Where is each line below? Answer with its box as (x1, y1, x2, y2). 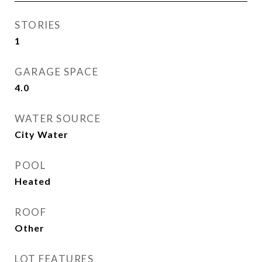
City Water (15, 129, 68, 140)
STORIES (15, 19, 61, 31)
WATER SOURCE (15, 112, 101, 125)
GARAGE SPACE (15, 65, 98, 78)
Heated (15, 175, 51, 187)
